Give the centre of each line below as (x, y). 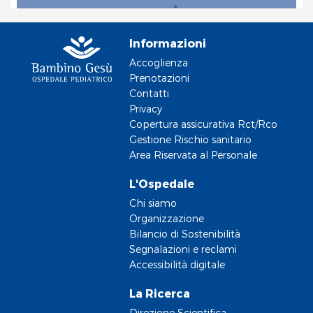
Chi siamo (153, 203)
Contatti (149, 93)
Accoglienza (159, 62)
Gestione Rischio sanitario (190, 139)
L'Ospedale (162, 183)
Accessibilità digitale (177, 264)
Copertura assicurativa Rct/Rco (203, 124)
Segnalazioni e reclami (183, 249)
